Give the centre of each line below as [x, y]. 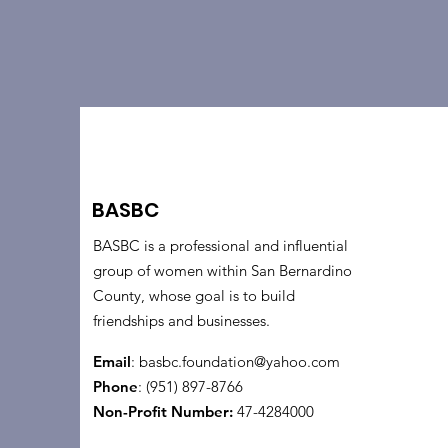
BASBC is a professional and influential [220, 245]
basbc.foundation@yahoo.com [239, 361]
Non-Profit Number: [163, 411]
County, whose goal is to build [194, 295]
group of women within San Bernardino [222, 270]
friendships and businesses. [181, 320]
